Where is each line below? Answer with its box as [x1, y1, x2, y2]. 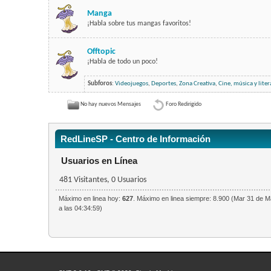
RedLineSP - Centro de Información [60, 134, 211, 145]
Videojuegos [114, 80, 148, 88]
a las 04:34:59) [58, 204, 102, 212]
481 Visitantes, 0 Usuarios [59, 176, 147, 184]
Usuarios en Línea [60, 155, 137, 166]
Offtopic [87, 48, 116, 56]
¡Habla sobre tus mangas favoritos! [87, 20, 191, 28]
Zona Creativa [178, 80, 215, 88]
